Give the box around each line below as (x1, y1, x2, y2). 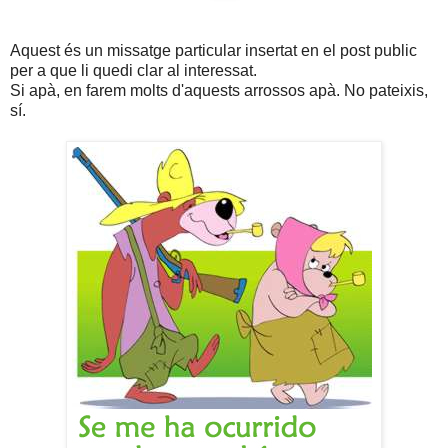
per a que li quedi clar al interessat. (10, 62, 257, 80)
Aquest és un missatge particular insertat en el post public (10, 42, 417, 60)
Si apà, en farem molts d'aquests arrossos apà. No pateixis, (10, 82, 428, 100)
